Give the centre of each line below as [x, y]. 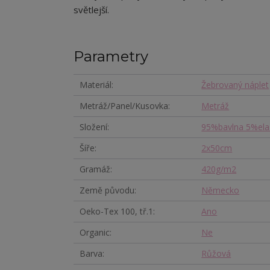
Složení [93, 127]
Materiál [96, 85]
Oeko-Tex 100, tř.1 [116, 211]
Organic [95, 232]
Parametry [111, 56]
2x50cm [217, 148]
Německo [221, 190]
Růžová [216, 253]
